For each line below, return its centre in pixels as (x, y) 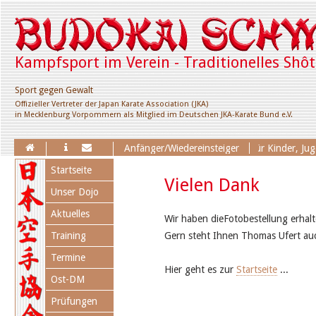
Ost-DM (68, 279)
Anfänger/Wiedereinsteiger (182, 148)
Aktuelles (71, 213)
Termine (68, 257)
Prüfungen (74, 301)
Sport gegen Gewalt (54, 90)
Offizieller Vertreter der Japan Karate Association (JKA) (111, 104)
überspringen (74, 175)
